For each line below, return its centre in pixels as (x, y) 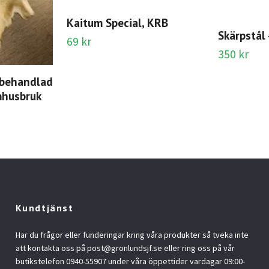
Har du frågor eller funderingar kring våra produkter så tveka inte (132, 235)
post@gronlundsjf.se (124, 248)
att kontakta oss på (51, 248)
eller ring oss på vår (198, 248)
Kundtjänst (44, 208)
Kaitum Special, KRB (117, 23)
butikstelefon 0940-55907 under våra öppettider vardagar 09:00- (130, 261)
